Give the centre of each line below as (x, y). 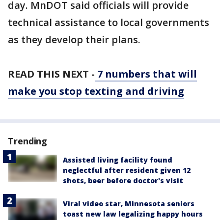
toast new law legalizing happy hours (133, 214)
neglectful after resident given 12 (127, 170)
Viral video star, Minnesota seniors (129, 204)
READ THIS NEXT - (51, 74)
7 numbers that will (146, 74)
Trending (28, 141)
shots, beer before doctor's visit (123, 181)
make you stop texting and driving (96, 91)
